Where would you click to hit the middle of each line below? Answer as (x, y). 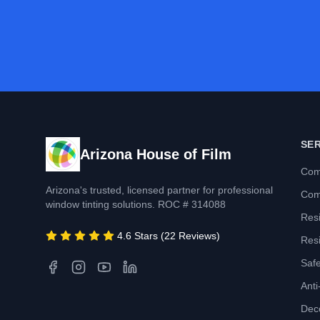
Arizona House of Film (156, 154)
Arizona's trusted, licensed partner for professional (159, 190)
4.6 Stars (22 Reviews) (169, 236)
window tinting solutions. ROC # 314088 (136, 204)
